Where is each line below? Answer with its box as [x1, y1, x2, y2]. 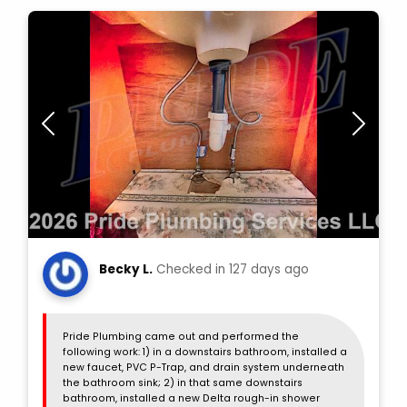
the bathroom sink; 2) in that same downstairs [62, 376, 303, 391]
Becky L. [98, 260, 153, 278]
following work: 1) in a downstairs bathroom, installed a [62, 345, 347, 360]
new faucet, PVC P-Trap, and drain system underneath [62, 361, 344, 375]
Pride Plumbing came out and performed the [62, 330, 299, 344]
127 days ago [228, 260, 309, 278]
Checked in [155, 260, 229, 278]
